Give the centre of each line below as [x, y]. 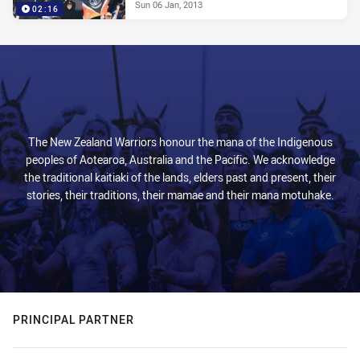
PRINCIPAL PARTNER [74, 319]
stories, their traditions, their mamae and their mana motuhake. [180, 195]
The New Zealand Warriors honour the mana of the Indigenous [180, 142]
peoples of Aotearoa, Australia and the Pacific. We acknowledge [180, 160]
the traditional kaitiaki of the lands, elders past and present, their [180, 177]
